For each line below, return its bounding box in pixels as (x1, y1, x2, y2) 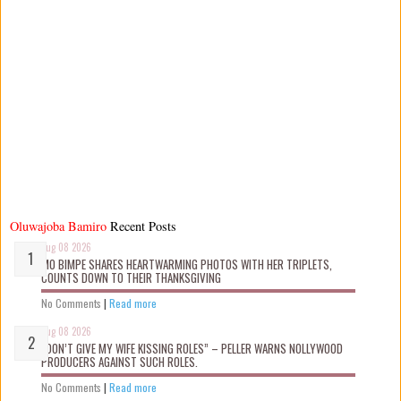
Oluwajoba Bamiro (10, 217, 107, 235)
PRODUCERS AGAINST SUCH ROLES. (41, 352, 198, 371)
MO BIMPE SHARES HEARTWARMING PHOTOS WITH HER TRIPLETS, (41, 254, 332, 273)
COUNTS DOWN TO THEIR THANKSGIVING (41, 268, 221, 286)
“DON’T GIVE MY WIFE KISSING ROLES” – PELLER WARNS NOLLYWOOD (41, 338, 343, 357)
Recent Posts (110, 217, 176, 235)
